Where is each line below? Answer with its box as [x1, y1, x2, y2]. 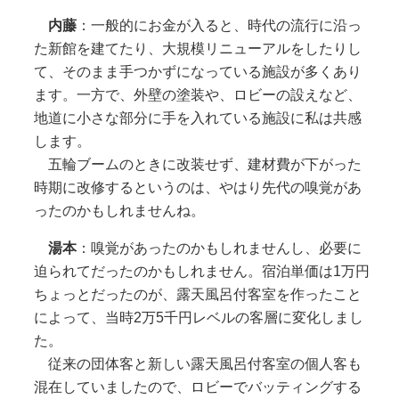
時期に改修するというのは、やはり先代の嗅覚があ [33, 179, 362, 195]
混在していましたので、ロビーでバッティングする [33, 379, 362, 395]
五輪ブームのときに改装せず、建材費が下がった [33, 156, 362, 172]
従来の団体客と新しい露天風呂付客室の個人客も [33, 355, 362, 371]
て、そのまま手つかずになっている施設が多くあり [33, 63, 362, 79]
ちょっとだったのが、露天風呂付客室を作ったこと [33, 286, 362, 302]
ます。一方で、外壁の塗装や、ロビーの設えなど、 [33, 86, 362, 102]
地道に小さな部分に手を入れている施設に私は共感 [33, 110, 362, 126]
